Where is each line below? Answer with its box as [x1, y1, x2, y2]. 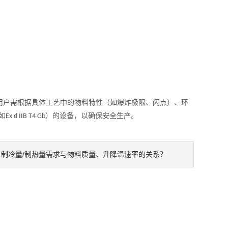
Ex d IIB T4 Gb [5, 112, 45, 120]
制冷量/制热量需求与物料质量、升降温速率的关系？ [1, 150, 167, 158]
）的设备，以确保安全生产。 [45, 112, 138, 120]
